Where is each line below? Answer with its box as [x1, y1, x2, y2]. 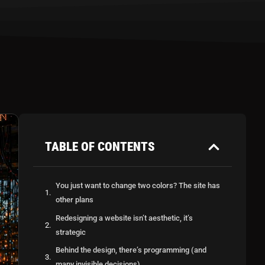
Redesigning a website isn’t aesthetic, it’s [56, 213, 193, 222]
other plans [56, 195, 93, 204]
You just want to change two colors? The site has [56, 181, 220, 190]
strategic [56, 227, 86, 237]
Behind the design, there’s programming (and [56, 245, 206, 254]
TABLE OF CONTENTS [45, 140, 155, 154]
